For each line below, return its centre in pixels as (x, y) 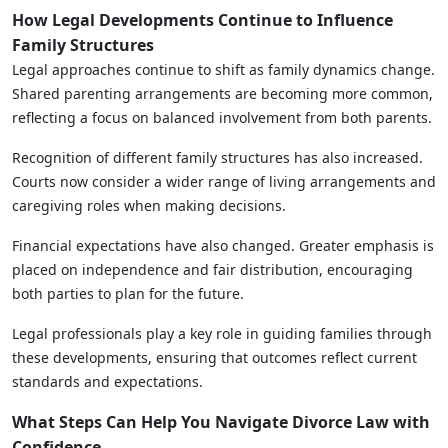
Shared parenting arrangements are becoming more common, (222, 93)
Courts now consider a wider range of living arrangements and (224, 181)
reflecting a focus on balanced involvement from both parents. (222, 117)
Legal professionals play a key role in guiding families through (222, 333)
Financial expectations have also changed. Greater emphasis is (223, 245)
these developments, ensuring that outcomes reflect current (214, 357)
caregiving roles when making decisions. (149, 205)
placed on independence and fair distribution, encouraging (212, 269)
